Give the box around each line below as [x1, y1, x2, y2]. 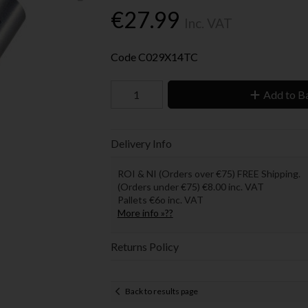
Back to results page [124, 286, 198, 297]
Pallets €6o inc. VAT [117, 193, 203, 206]
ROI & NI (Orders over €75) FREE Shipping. [117, 167, 300, 179]
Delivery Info [110, 136, 172, 150]
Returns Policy [110, 239, 179, 253]
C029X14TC [137, 49, 198, 63]
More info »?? [117, 206, 173, 219]
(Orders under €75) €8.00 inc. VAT [117, 180, 264, 192]
